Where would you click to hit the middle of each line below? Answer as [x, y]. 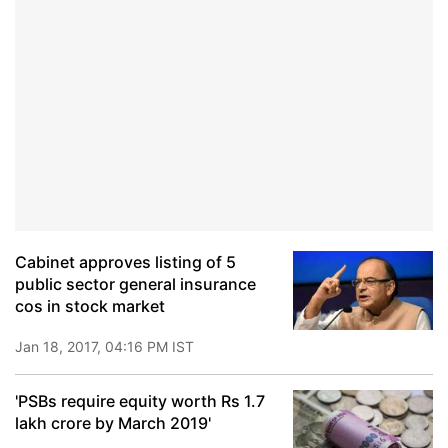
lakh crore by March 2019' [113, 423]
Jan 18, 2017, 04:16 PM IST [104, 346]
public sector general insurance [135, 284]
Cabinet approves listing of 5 [125, 262]
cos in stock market [90, 306]
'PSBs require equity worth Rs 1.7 [140, 401]
